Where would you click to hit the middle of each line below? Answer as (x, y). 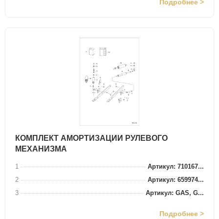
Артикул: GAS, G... (175, 193)
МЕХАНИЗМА (41, 149)
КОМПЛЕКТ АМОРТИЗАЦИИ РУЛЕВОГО (91, 138)
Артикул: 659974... (176, 180)
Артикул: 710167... (176, 166)
